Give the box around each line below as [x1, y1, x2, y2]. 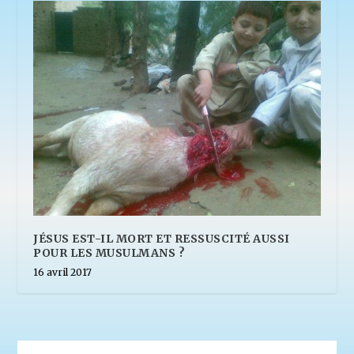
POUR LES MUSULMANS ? [33, 246, 186, 261]
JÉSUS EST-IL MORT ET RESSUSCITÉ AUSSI [33, 232, 290, 247]
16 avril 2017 [33, 266, 92, 279]
